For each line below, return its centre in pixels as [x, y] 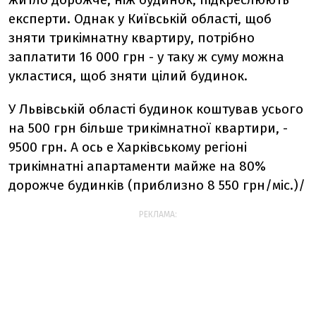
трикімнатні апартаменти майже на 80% [137, 166]
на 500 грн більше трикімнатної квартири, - [148, 128]
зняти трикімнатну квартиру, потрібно [132, 38]
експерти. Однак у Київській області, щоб [140, 19]
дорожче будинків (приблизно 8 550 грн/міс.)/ [157, 186]
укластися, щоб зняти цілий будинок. [128, 76]
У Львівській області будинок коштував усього [156, 109]
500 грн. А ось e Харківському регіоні [131, 147]
